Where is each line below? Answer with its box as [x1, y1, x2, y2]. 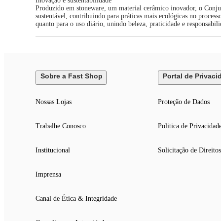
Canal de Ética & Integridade [36, 195, 117, 203]
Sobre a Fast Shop [40, 72, 103, 80]
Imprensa [36, 171, 61, 179]
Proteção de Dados [157, 98, 210, 106]
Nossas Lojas [36, 98, 72, 106]
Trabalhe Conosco [36, 122, 86, 130]
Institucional [36, 147, 70, 154]
